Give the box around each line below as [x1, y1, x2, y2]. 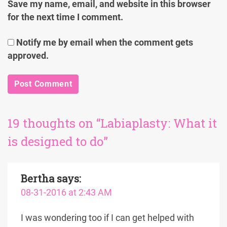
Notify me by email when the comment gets [14, 37, 193, 48]
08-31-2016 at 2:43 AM [21, 187, 112, 198]
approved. [8, 51, 49, 61]
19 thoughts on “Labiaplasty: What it [8, 115, 217, 131]
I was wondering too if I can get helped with [21, 213, 194, 223]
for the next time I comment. [8, 12, 123, 22]
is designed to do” [8, 133, 108, 149]
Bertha [21, 172, 54, 185]
